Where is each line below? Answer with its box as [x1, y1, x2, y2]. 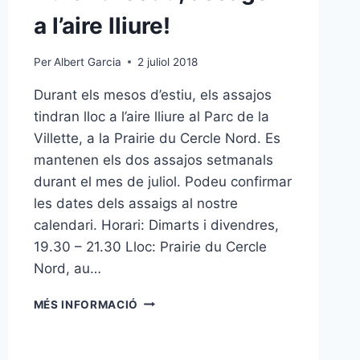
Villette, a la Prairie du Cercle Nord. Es [33, 129, 280, 146]
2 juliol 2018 [137, 55, 198, 68]
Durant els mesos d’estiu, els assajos [33, 86, 272, 103]
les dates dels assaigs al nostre [33, 194, 238, 211]
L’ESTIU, [137, 310, 186, 324]
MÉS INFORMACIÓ [33, 297, 139, 311]
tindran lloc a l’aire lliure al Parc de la [33, 108, 269, 125]
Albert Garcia [53, 55, 121, 68]
